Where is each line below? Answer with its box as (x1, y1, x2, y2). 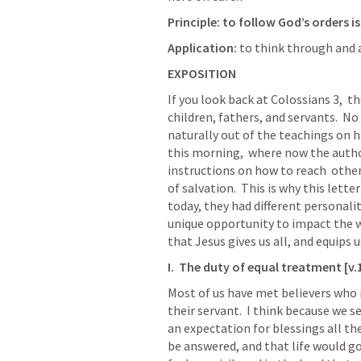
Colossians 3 (271, 91, 339, 107)
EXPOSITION (168, 65, 236, 81)
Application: (168, 39, 239, 56)
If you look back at (168, 91, 271, 107)
